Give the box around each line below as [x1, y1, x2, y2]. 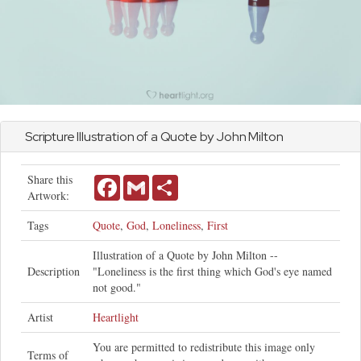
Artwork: [27, 187, 69, 203]
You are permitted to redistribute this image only [93, 338, 315, 355]
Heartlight [93, 309, 139, 325]
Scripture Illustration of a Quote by [25, 127, 217, 145]
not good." [93, 279, 141, 295]
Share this [27, 171, 73, 187]
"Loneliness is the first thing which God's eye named [93, 263, 332, 279]
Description [27, 263, 80, 279]
